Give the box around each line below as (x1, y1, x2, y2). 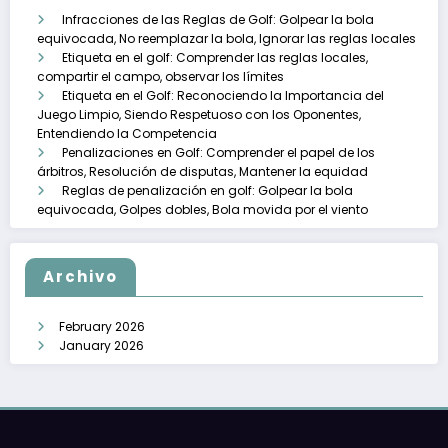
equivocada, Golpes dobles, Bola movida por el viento (37, 201, 368, 219)
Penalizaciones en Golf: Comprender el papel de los (62, 144, 375, 162)
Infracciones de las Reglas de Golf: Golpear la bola (62, 11, 374, 29)
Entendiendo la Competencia (37, 125, 217, 143)
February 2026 (59, 318, 145, 336)
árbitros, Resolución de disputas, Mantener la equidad (37, 163, 368, 181)
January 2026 (59, 337, 144, 355)
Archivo (43, 266, 118, 288)
